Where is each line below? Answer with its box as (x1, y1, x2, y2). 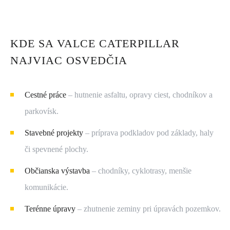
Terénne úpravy (25, 204, 75, 213)
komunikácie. (25, 183, 68, 191)
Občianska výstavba (25, 166, 90, 175)
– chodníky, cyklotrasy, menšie (90, 166, 191, 175)
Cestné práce (25, 90, 66, 99)
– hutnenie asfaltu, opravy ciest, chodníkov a (66, 90, 213, 99)
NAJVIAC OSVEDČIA (10, 54, 127, 67)
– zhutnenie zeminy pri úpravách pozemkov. (75, 204, 221, 213)
